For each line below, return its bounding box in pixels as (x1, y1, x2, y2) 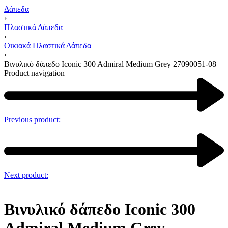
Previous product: (4, 115, 61, 124)
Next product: (4, 170, 48, 180)
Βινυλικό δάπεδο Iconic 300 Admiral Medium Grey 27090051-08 (4, 60, 216, 68)
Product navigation (4, 69, 65, 77)
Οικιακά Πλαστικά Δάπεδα (4, 41, 91, 50)
